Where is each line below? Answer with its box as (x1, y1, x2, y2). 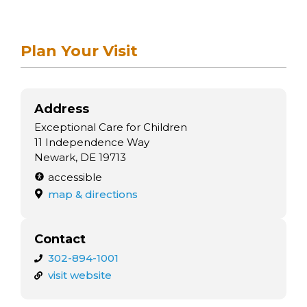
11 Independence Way (34, 136, 149, 149)
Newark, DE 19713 (34, 151, 126, 164)
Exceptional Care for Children (34, 121, 187, 134)
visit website (47, 269, 112, 282)
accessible (47, 170, 102, 184)
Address (34, 101, 89, 117)
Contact (34, 231, 86, 247)
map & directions (47, 187, 138, 201)
